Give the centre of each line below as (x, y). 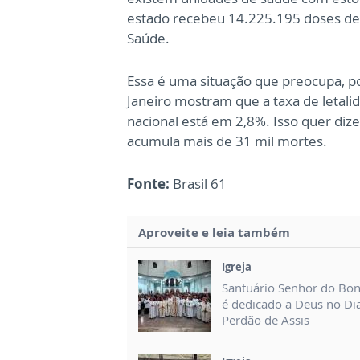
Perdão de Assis (266, 320)
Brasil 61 (198, 184)
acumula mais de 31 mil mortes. (227, 141)
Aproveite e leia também (214, 233)
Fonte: (148, 184)
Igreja (237, 267)
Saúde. (148, 39)
